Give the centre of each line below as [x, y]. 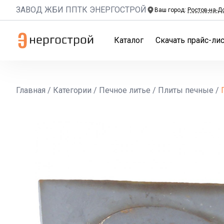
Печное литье [125, 90]
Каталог [129, 40]
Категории [72, 90]
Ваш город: [171, 10]
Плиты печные [186, 90]
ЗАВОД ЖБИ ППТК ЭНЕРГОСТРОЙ [81, 10]
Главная [31, 90]
